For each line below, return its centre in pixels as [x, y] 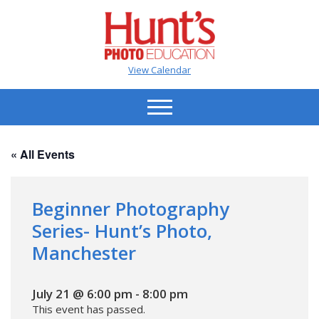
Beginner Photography [131, 208]
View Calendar [159, 69]
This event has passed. [89, 309]
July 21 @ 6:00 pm [82, 293]
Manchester [84, 252]
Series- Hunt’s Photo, [122, 230]
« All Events [43, 154]
